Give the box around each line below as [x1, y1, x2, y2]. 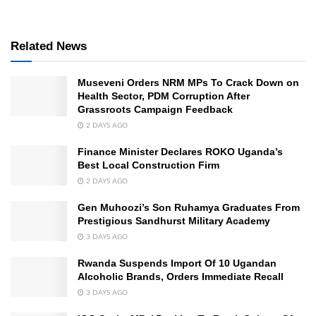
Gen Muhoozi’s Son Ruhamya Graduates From [78, 201, 300, 213]
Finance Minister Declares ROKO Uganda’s [78, 145, 283, 157]
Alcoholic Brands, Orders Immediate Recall [78, 270, 284, 282]
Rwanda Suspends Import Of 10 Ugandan [78, 257, 276, 269]
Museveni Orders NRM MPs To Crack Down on [78, 76, 299, 88]
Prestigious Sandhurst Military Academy [78, 214, 270, 226]
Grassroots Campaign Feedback [78, 103, 233, 115]
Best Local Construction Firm [78, 159, 219, 171]
